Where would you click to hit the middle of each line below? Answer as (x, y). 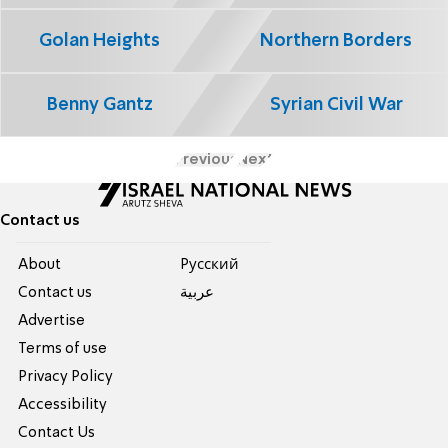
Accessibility (63, 404)
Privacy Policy (66, 376)
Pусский (209, 264)
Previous (205, 159)
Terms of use (63, 348)
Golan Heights (100, 40)
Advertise (52, 320)
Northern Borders (336, 40)
